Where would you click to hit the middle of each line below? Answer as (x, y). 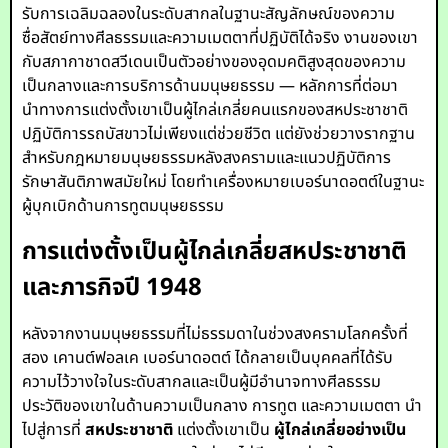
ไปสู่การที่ (54, 430)
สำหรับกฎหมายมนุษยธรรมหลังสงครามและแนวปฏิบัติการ (207, 158)
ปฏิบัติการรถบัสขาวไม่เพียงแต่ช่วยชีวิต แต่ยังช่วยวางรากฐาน (219, 134)
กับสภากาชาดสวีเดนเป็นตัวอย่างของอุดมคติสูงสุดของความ (214, 62)
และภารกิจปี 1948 (112, 288)
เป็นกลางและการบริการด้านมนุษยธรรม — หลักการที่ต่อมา (210, 86)
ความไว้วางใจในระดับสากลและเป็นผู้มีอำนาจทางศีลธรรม (202, 382)
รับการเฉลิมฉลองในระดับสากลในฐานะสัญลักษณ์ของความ (209, 14)
